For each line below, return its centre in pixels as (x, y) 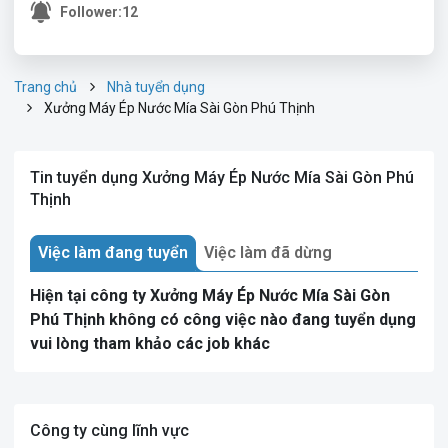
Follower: (91, 11)
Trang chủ (45, 87)
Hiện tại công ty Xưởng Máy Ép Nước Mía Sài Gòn (210, 295)
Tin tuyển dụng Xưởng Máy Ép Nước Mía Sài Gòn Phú (222, 177)
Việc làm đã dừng (268, 252)
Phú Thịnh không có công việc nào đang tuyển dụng (223, 319)
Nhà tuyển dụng (156, 87)
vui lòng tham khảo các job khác (150, 343)
